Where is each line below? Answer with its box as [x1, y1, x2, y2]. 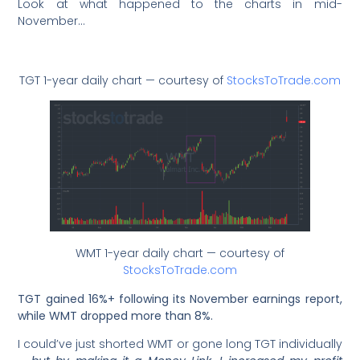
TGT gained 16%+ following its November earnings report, [18, 290, 342, 307]
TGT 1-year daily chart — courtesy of [19, 72, 227, 88]
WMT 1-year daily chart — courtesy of [76, 245, 284, 262]
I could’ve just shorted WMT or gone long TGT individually [18, 336, 342, 353]
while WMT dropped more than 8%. [18, 307, 214, 324]
